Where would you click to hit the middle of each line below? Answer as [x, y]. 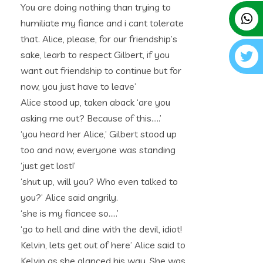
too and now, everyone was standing [98, 150]
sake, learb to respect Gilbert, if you [95, 55]
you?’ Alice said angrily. [69, 197]
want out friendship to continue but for [101, 70]
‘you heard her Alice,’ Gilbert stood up [99, 134]
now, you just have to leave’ [78, 86]
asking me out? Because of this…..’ [91, 118]
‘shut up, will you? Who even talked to [99, 181]
